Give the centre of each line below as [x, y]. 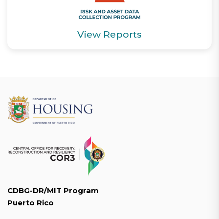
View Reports [109, 34]
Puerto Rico [31, 202]
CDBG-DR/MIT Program [53, 190]
